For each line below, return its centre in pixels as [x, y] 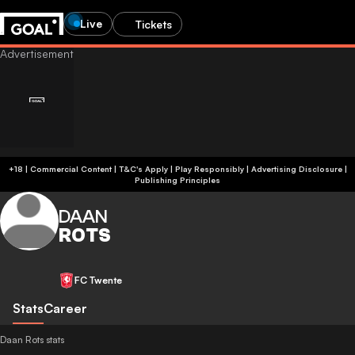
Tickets [154, 24]
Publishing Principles [177, 180]
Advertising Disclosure [296, 169]
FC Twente [98, 280]
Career [65, 308]
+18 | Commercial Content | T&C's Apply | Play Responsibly [181, 169]
